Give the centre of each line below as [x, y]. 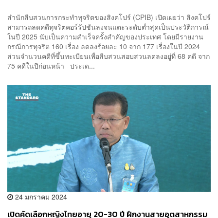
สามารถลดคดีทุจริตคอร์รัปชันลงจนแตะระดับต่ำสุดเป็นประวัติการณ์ [108, 27]
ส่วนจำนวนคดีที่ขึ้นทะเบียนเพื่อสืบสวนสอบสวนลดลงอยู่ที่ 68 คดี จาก [109, 56]
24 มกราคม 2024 [40, 196]
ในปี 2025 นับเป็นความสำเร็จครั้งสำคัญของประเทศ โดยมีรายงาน [105, 36]
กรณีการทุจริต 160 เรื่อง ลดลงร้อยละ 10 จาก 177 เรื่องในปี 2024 [104, 46]
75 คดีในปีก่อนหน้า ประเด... [51, 65]
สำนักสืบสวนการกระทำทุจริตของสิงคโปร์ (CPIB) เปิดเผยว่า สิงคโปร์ [109, 17]
